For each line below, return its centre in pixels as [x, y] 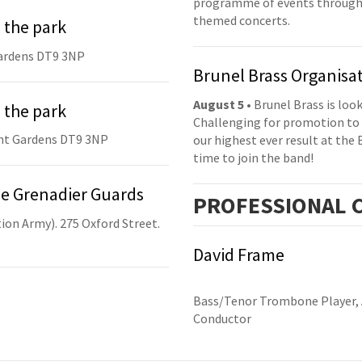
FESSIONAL [291, 205]
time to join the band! [253, 157]
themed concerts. [242, 21]
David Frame [239, 254]
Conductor [222, 319]
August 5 [219, 104]
